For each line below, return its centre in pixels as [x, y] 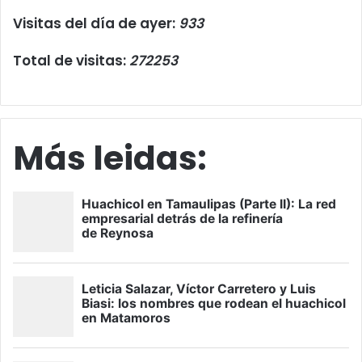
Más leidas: [110, 158]
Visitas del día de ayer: [96, 24]
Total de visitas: [71, 61]
